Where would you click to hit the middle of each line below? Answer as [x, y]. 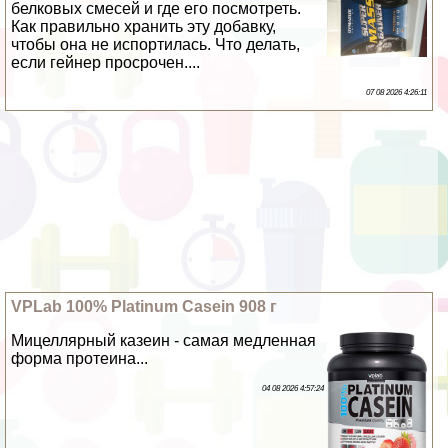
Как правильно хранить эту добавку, [144, 26]
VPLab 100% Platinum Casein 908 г [144, 306]
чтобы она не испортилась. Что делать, [156, 44]
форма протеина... [80, 358]
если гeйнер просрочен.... [106, 62]
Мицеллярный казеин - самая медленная [164, 340]
